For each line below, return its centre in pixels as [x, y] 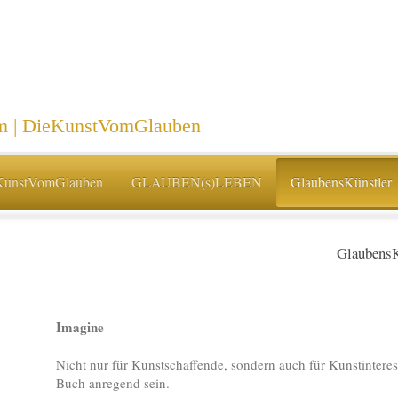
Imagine [80, 327]
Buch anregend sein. [112, 383]
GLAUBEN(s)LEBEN [196, 181]
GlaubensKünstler [341, 181]
